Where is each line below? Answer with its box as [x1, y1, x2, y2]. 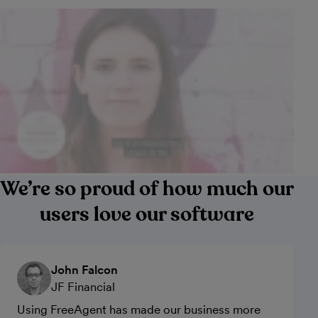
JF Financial [51, 280, 115, 295]
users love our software [40, 202, 255, 228]
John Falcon [51, 263, 118, 278]
